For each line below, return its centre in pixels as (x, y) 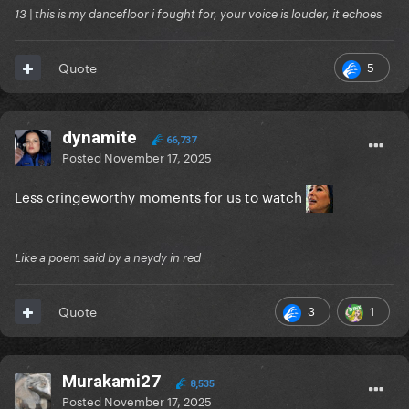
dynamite (102, 138)
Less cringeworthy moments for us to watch (160, 196)
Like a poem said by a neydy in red (108, 258)
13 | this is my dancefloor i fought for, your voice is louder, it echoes (198, 14)
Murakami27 (111, 382)
